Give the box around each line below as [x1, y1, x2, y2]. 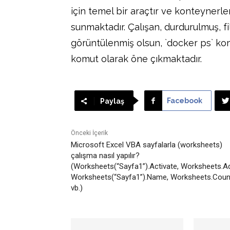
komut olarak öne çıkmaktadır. [71, 53, 202, 64]
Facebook [166, 96, 202, 105]
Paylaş [100, 97, 124, 105]
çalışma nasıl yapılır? [71, 150, 140, 160]
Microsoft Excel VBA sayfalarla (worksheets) [71, 140, 222, 149]
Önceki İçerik [71, 129, 108, 137]
